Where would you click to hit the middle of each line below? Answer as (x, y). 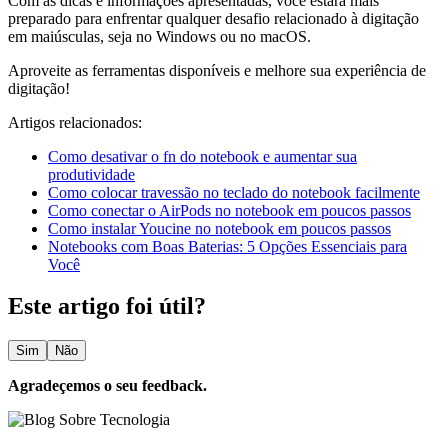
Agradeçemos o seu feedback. (107, 386)
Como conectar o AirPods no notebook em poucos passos (229, 210)
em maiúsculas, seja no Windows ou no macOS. (159, 36)
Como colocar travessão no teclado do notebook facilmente (234, 192)
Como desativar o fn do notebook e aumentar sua (202, 156)
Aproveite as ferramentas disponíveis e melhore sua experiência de (217, 70)
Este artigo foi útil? (107, 306)
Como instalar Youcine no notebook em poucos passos (219, 228)
